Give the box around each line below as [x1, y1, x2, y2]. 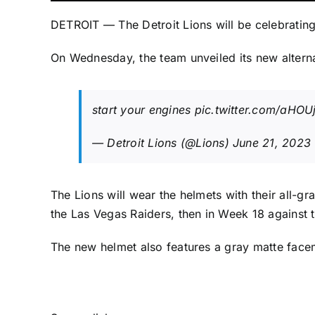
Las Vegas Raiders [70, 207, 172, 221]
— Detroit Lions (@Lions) [92, 136, 233, 150]
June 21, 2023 [233, 136, 311, 150]
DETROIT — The [51, 18, 143, 32]
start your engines [92, 103, 195, 117]
